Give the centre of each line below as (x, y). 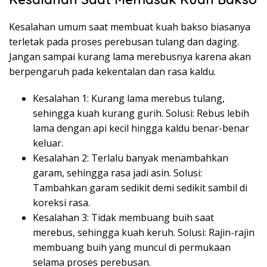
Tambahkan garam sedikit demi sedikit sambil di (140, 187)
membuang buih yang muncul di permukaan (132, 247)
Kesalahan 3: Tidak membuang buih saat (123, 217)
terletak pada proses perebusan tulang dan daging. (124, 41)
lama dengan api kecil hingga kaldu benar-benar (141, 128)
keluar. (48, 143)
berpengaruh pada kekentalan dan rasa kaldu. (112, 71)
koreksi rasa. (61, 202)
